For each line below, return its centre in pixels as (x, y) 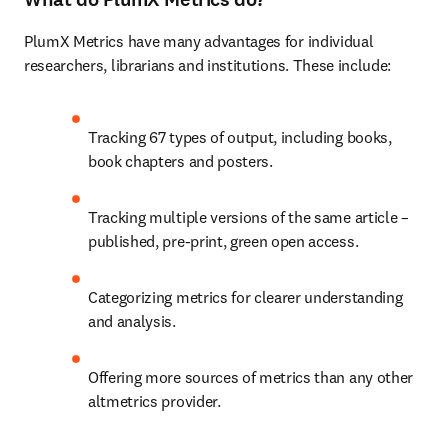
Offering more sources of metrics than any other (250, 377)
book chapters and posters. (180, 161)
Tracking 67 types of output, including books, (240, 137)
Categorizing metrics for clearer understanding (245, 297)
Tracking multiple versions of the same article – (248, 217)
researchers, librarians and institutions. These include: (208, 65)
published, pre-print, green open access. (223, 241)
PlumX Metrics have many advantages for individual (199, 41)
